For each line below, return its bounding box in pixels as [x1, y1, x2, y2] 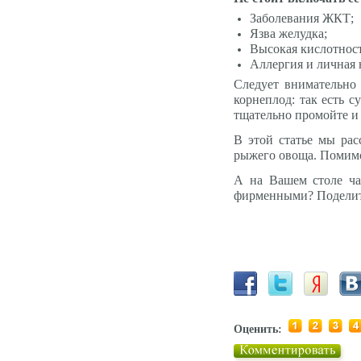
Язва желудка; [250, 27, 327, 40]
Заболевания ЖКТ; [250, 11, 354, 25]
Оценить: [234, 323, 282, 335]
